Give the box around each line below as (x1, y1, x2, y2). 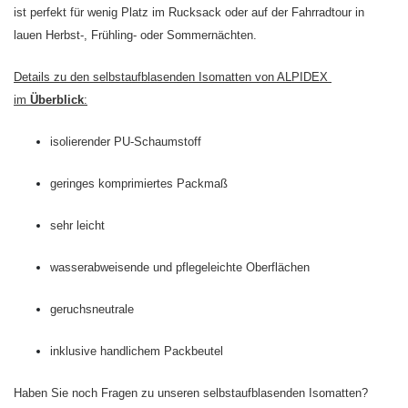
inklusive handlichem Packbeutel (50, 344, 227, 359)
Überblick (30, 93, 84, 107)
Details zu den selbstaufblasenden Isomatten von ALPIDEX (14, 70, 331, 85)
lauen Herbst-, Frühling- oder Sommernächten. (14, 28, 257, 43)
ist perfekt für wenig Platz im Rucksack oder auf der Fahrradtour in (14, 5, 364, 20)
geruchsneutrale (50, 302, 134, 317)
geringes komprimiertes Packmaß (50, 177, 228, 191)
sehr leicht (50, 219, 105, 233)
